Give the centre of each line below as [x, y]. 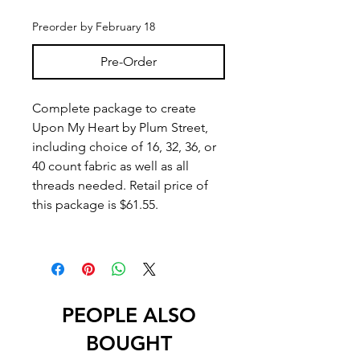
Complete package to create [114, 108]
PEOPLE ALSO [129, 315]
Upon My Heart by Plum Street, [120, 127]
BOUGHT [129, 343]
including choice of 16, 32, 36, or [124, 146]
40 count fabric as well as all [110, 166]
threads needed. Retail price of [120, 185]
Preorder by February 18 [94, 26]
